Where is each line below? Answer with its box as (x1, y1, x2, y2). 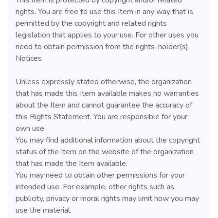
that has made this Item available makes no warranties (16, 88, 199, 99)
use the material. (16, 204, 72, 216)
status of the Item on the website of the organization (16, 146, 194, 157)
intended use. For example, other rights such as (16, 181, 174, 192)
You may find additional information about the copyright (16, 134, 200, 145)
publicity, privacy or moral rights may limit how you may (16, 193, 199, 204)
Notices (16, 53, 42, 64)
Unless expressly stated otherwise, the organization (16, 76, 192, 87)
